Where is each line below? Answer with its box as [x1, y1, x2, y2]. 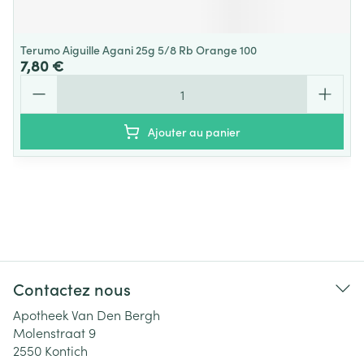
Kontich [45, 341, 88, 359]
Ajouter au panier [148, 123, 240, 140]
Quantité [19, 73, 71, 91]
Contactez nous [13, 277, 131, 300]
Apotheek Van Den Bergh [13, 305, 160, 323]
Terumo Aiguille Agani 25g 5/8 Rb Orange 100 [20, 41, 257, 58]
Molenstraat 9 [13, 323, 96, 341]
